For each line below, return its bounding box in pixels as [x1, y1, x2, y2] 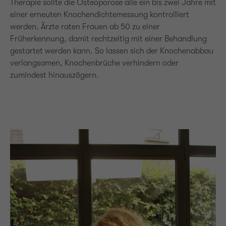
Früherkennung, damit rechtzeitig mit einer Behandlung [10, 34, 207, 43]
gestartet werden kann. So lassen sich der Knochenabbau [10, 46, 213, 55]
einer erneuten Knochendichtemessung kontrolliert [10, 10, 189, 19]
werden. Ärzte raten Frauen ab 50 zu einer [10, 22, 160, 31]
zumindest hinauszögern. [10, 71, 99, 80]
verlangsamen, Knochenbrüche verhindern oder [10, 59, 179, 68]
